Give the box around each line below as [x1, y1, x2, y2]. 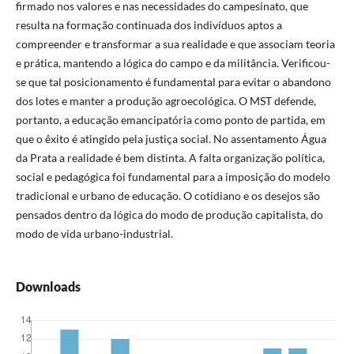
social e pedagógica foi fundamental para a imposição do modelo [15, 170, 330, 184]
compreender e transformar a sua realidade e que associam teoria [15, 37, 335, 51]
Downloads [15, 279, 81, 295]
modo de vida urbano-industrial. [15, 227, 173, 241]
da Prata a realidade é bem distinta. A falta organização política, [15, 151, 325, 165]
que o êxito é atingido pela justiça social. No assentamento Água [15, 132, 326, 146]
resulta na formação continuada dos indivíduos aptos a [15, 18, 282, 32]
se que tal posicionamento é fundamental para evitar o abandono [15, 75, 331, 89]
